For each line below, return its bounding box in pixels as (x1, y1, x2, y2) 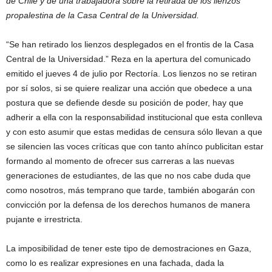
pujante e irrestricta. (6, 214, 83, 225)
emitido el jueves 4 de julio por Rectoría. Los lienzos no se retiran (6, 69, 257, 79)
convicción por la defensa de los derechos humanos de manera (6, 200, 250, 210)
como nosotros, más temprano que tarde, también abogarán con (6, 185, 255, 195)
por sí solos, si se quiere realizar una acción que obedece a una (6, 83, 252, 93)
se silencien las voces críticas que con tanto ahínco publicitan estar (6, 141, 263, 152)
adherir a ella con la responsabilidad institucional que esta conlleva (6, 112, 262, 123)
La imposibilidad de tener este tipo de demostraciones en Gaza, (6, 243, 251, 254)
